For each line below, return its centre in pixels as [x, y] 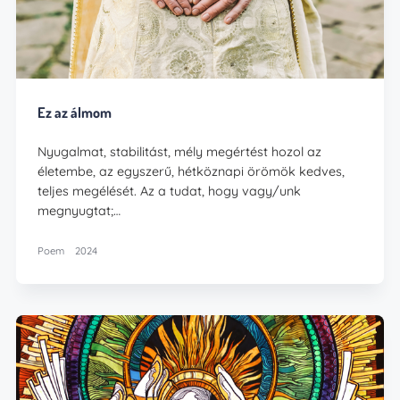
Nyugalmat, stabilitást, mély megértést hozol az [180, 152]
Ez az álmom [75, 112]
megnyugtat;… [79, 211]
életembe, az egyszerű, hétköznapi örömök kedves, [192, 172]
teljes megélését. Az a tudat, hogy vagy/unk [170, 192]
